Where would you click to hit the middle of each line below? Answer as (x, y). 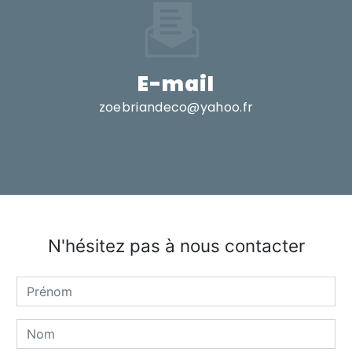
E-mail (176, 84)
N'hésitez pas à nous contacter (176, 246)
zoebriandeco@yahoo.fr (176, 108)
